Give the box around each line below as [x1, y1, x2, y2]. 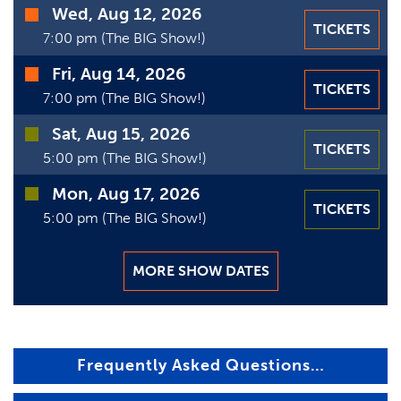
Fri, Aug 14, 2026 [51, 64, 185, 85]
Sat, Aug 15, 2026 [51, 123, 190, 144]
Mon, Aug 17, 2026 [51, 183, 200, 204]
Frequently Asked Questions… [76, 355, 325, 376]
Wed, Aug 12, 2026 [51, 4, 201, 25]
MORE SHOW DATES [132, 262, 269, 280]
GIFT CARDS [14, 39, 104, 57]
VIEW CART [14, 81, 97, 99]
